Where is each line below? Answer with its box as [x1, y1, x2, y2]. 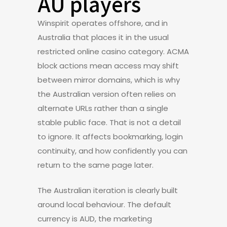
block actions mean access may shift [37, 60, 179, 71]
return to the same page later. [37, 160, 154, 170]
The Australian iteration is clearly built [37, 185, 178, 196]
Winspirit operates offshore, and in [37, 18, 168, 28]
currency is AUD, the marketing [37, 213, 152, 224]
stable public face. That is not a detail [37, 117, 181, 128]
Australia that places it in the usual [37, 32, 169, 43]
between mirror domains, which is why [37, 74, 180, 85]
